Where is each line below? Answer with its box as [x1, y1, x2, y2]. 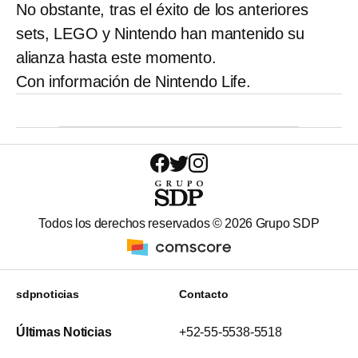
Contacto [179, 288, 229, 301]
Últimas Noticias [16, 325, 112, 340]
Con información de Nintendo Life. [16, 73, 251, 91]
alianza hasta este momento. [16, 49, 217, 67]
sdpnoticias [16, 288, 79, 301]
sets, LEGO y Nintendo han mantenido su [16, 25, 304, 43]
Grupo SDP [253, 217, 320, 231]
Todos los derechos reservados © [38, 217, 225, 231]
